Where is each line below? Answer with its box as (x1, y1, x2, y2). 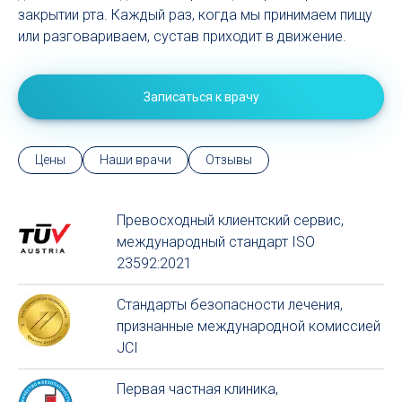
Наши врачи (100, 153, 171, 167)
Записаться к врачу (143, 90, 259, 104)
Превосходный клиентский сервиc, (116, 212, 344, 229)
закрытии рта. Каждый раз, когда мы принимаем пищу (18, 6, 372, 23)
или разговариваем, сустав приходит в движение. (18, 28, 346, 45)
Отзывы (205, 153, 252, 167)
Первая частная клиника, (116, 380, 278, 398)
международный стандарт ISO (116, 233, 315, 250)
